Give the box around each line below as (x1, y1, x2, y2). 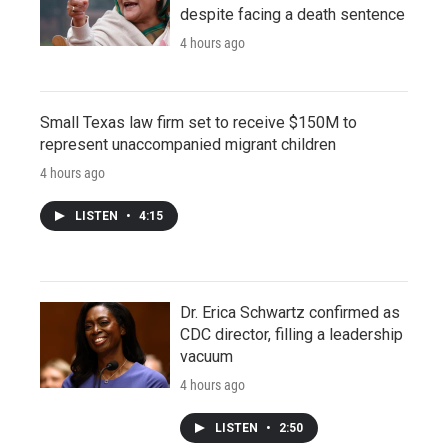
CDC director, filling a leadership (180, 324, 403, 344)
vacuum (180, 346, 233, 366)
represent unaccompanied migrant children (40, 134, 336, 154)
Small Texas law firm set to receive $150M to (40, 112, 357, 132)
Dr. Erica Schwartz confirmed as (180, 302, 400, 322)
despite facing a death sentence (180, 4, 405, 24)
